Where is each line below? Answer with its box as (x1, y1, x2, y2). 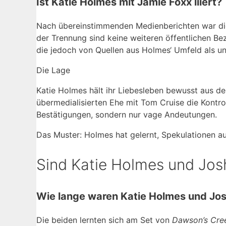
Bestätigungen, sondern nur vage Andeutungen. (36, 109, 217, 120)
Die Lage (36, 65, 70, 75)
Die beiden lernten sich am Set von (36, 214, 172, 225)
